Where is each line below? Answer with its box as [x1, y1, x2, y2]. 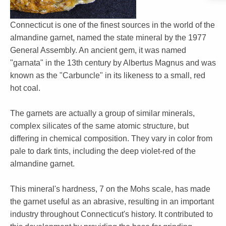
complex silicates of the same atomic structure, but [10, 122, 189, 131]
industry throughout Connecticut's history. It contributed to [10, 210, 213, 219]
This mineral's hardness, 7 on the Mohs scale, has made [10, 185, 210, 194]
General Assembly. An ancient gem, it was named [10, 46, 186, 55]
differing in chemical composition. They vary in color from [10, 134, 212, 143]
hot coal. [10, 84, 42, 93]
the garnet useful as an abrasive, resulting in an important [10, 197, 214, 206]
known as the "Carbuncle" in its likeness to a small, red [10, 71, 205, 80]
